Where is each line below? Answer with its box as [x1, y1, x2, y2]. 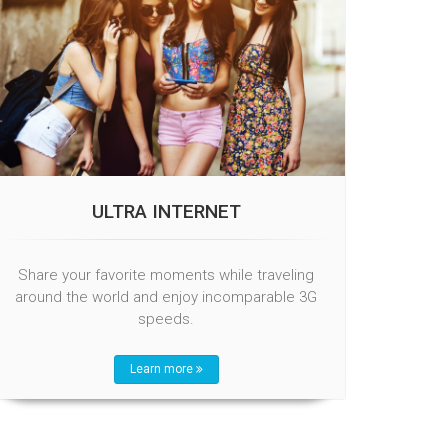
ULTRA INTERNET [91, 199, 241, 223]
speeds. [138, 309, 194, 328]
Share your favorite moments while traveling [18, 265, 314, 284]
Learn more [129, 361, 196, 376]
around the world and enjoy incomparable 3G [15, 287, 317, 306]
